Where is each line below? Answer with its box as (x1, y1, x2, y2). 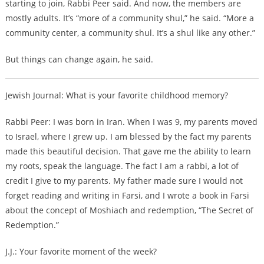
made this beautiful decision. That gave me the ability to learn (5, 146, 251, 157)
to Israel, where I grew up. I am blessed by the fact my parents (5, 131, 252, 143)
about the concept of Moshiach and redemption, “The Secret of (5, 204, 253, 216)
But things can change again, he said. (5, 54, 153, 65)
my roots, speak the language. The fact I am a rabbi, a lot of (5, 160, 239, 172)
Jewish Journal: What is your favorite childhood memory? (5, 90, 228, 101)
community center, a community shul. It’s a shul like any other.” (5, 27, 255, 39)
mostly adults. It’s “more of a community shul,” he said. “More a (5, 12, 254, 24)
